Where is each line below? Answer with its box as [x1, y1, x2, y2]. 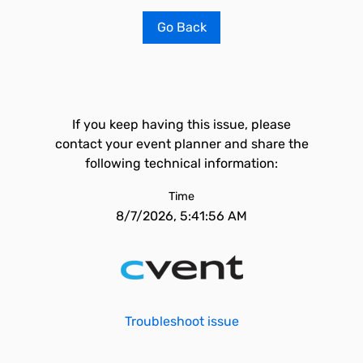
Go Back [156, 19, 207, 35]
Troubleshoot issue [124, 314, 239, 329]
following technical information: [85, 156, 278, 171]
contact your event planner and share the [54, 136, 309, 152]
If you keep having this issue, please [72, 117, 291, 132]
